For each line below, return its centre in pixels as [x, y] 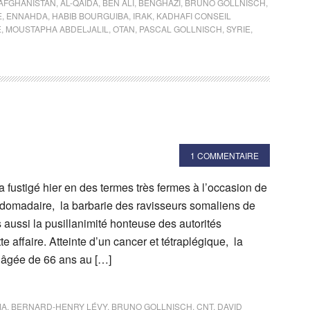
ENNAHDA [27, 15]
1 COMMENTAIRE [225, 155]
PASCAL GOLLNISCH [181, 28]
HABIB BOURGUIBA [90, 15]
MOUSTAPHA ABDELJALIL [57, 28]
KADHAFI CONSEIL [194, 15]
